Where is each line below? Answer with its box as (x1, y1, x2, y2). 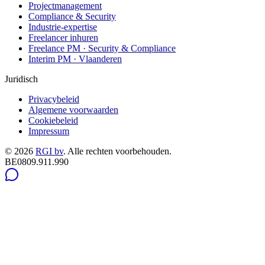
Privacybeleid (28, 93, 79, 104)
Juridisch (5, 73, 38, 84)
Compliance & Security (28, 11, 116, 21)
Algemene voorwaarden (28, 104, 118, 115)
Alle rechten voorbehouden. (67, 146, 172, 156)
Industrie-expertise (28, 21, 97, 32)
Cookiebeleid (28, 115, 78, 125)
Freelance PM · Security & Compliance (28, 43, 176, 53)
